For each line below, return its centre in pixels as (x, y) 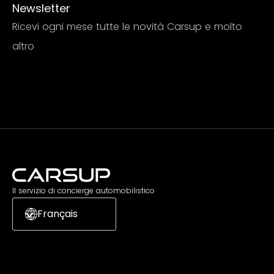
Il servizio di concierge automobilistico (83, 190)
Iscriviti (37, 76)
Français (57, 213)
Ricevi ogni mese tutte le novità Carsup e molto (127, 26)
